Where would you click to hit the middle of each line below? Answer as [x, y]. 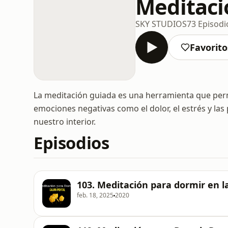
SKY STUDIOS [161, 24]
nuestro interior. [65, 122]
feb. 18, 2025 [95, 195]
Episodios [72, 143]
